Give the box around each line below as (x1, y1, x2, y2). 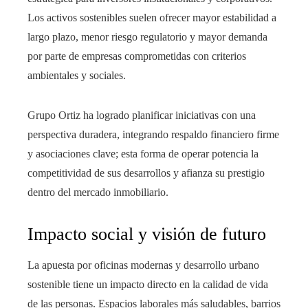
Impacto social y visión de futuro (27, 224, 266, 245)
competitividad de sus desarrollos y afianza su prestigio (27, 167, 265, 179)
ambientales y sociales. (27, 69, 126, 82)
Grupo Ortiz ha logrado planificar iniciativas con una (27, 109, 256, 122)
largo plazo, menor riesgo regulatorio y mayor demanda (27, 31, 267, 43)
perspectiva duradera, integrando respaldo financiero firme (27, 129, 279, 141)
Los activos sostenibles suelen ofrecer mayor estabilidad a (27, 12, 276, 24)
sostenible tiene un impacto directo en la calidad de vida (27, 278, 268, 291)
